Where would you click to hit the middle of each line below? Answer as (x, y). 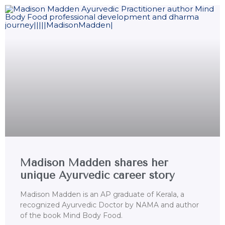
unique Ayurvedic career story (97, 176)
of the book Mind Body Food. (71, 216)
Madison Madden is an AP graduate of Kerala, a (102, 195)
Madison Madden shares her (94, 163)
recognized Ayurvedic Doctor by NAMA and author (109, 205)
